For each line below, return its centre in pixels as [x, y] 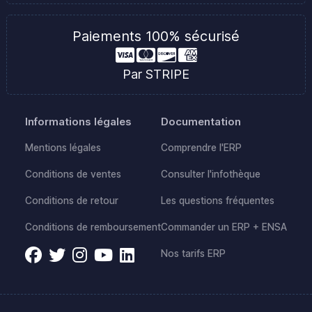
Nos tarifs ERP [193, 253]
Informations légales [78, 121]
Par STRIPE [156, 74]
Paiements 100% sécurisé [156, 36]
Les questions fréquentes [218, 200]
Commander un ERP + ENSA [224, 227]
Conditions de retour [72, 200]
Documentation [201, 121]
